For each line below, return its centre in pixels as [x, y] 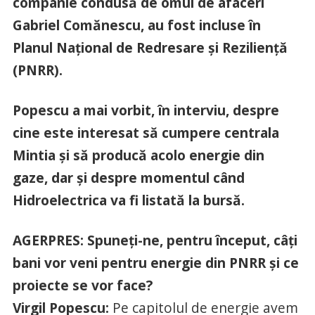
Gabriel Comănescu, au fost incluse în [136, 25]
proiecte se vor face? [82, 285]
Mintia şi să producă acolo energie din [138, 155]
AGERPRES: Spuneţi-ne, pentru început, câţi [155, 240]
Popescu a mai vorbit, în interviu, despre [146, 110]
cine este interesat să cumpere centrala [146, 132]
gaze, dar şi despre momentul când [128, 177]
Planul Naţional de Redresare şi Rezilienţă [150, 47]
